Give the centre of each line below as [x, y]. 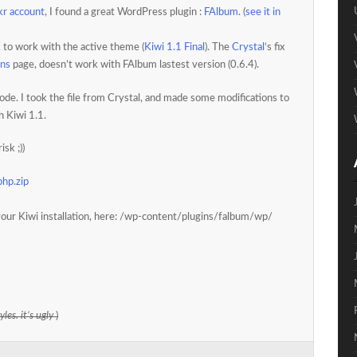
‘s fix [275, 47]
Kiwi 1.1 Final [175, 47]
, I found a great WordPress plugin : [124, 12]
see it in [263, 12]
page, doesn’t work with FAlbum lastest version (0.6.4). [135, 65]
